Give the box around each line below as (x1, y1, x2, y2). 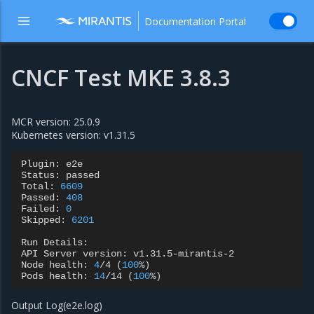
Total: (21, 181, 55, 192)
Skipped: (21, 214, 66, 226)
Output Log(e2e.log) (11, 299, 102, 312)
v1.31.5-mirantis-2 (133, 248, 234, 259)
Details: (43, 237, 88, 248)
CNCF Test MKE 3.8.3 (11, 62, 231, 93)
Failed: (21, 203, 60, 214)
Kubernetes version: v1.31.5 (11, 128, 135, 142)
